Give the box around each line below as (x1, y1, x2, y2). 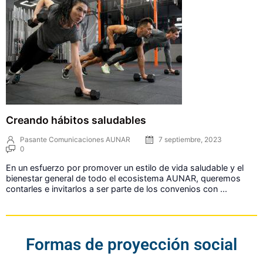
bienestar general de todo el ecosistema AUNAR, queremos (6, 173, 241, 184)
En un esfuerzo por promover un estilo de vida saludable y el (6, 163, 244, 173)
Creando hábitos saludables (6, 114, 146, 127)
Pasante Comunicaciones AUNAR (20, 135, 130, 144)
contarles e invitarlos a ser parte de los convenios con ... (6, 184, 227, 194)
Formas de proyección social (26, 235, 237, 255)
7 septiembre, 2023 (159, 135, 222, 144)
